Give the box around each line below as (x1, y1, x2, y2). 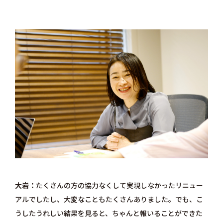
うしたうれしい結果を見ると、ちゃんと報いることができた (14, 208, 203, 218)
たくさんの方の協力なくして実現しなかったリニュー (35, 180, 203, 190)
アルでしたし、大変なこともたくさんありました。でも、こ (14, 194, 203, 204)
